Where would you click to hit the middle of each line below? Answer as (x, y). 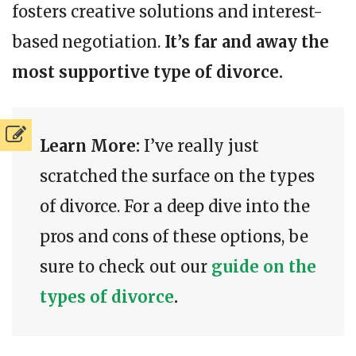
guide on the (262, 267)
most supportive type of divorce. (147, 72)
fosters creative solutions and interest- (167, 12)
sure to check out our (124, 267)
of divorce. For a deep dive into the (175, 207)
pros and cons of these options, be (174, 237)
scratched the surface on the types (177, 176)
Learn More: (90, 146)
